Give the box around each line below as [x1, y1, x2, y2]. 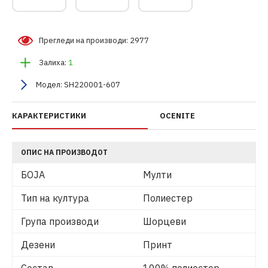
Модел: [36, 80, 62, 90]
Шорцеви [143, 215, 186, 228]
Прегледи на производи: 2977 [39, 35, 149, 46]
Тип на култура [21, 192, 89, 205]
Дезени [21, 239, 55, 251]
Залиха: [39, 57, 66, 68]
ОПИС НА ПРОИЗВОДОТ [21, 148, 108, 157]
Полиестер [143, 192, 193, 205]
